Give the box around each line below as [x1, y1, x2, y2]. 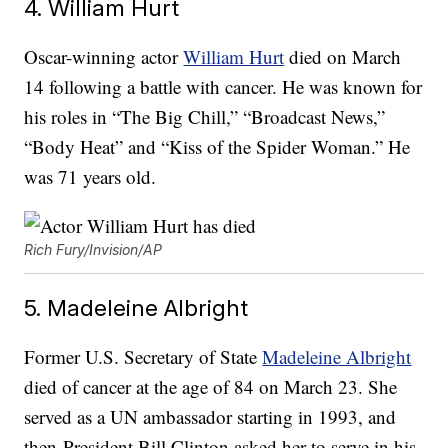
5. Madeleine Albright [24, 294, 249, 322]
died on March [284, 44, 402, 70]
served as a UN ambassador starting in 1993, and [24, 404, 397, 430]
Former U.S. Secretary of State [24, 344, 263, 370]
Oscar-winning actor [24, 44, 184, 70]
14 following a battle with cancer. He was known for [24, 74, 423, 100]
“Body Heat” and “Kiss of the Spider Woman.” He [24, 134, 411, 160]
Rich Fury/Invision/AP [24, 241, 163, 259]
